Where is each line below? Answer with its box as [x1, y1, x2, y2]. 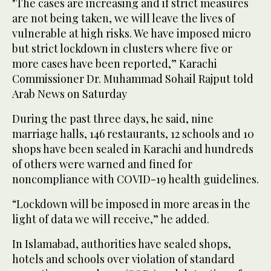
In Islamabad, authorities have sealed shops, [12, 237, 231, 252]
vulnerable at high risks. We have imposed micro [12, 26, 251, 41]
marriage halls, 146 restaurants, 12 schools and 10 [12, 126, 254, 142]
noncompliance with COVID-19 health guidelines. [12, 172, 259, 187]
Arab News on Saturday [12, 87, 127, 102]
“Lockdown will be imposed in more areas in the [12, 197, 250, 212]
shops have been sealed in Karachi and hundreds [12, 142, 253, 157]
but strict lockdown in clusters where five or [12, 41, 232, 56]
